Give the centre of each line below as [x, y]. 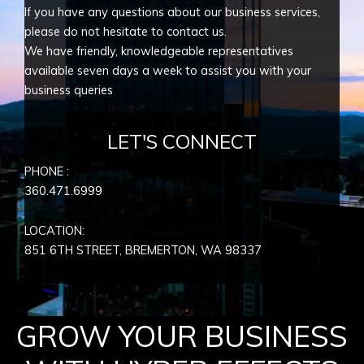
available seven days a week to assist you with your [168, 71]
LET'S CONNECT [182, 141]
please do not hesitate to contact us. [126, 32]
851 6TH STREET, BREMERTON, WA [123, 250]
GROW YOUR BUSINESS [182, 336]
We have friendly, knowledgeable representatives [159, 51]
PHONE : [47, 171]
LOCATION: [54, 231]
